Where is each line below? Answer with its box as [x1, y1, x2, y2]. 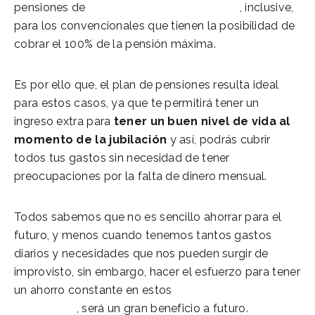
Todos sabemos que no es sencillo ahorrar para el [14, 210, 282, 224]
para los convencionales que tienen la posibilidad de [14, 18, 295, 32]
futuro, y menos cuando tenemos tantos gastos [14, 228, 272, 242]
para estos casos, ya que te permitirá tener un [14, 96, 259, 110]
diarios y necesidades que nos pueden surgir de [14, 246, 269, 260]
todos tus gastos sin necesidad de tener [14, 150, 230, 165]
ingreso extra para [14, 114, 111, 128]
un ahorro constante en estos [14, 283, 172, 297]
